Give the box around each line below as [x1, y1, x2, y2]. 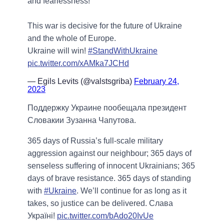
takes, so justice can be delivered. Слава [27, 199, 173, 208]
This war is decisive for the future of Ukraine [27, 21, 182, 30]
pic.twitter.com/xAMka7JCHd [27, 59, 129, 68]
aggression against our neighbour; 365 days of [27, 149, 191, 158]
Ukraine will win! [27, 46, 88, 55]
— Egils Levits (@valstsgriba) [27, 77, 134, 86]
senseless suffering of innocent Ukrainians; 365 [27, 161, 195, 170]
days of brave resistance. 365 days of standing [27, 174, 191, 183]
